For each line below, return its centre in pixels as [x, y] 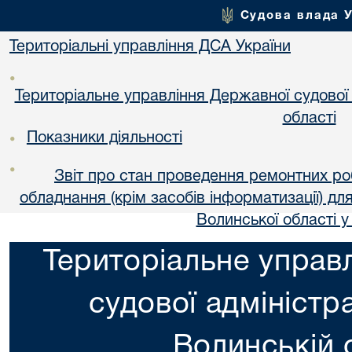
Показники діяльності [104, 138]
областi [309, 119]
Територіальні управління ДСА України [150, 47]
